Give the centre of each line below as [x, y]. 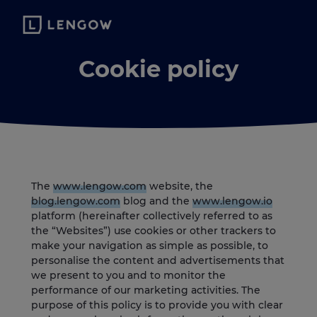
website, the [180, 186]
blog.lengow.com [76, 201]
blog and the [156, 201]
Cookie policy [158, 69]
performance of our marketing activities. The [146, 290]
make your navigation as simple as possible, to [150, 246]
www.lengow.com [100, 186]
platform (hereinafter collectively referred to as [152, 216]
